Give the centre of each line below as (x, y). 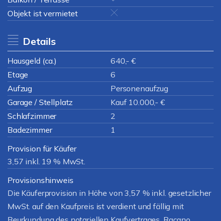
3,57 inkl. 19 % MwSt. (46, 161)
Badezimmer (30, 130)
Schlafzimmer (32, 116)
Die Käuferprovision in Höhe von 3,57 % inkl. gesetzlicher (109, 193)
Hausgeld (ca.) (32, 61)
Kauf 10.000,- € (138, 102)
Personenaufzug (139, 88)
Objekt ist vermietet (43, 13)
